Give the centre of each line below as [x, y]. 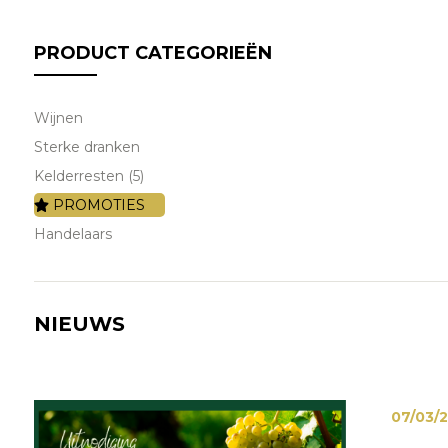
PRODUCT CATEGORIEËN [152, 53]
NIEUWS [79, 324]
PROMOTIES [97, 205]
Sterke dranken [86, 147]
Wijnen [58, 118]
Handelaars [72, 234]
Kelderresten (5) [88, 176]
